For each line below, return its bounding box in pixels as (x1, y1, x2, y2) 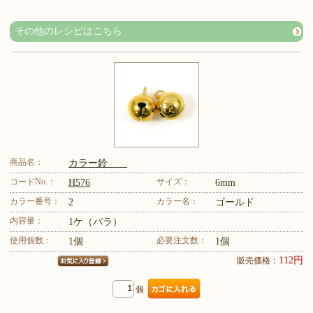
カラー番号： (10, 196, 60, 206)
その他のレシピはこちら (15, 26, 122, 36)
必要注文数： (156, 235, 207, 245)
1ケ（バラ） (68, 217, 122, 227)
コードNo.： (10, 177, 56, 187)
